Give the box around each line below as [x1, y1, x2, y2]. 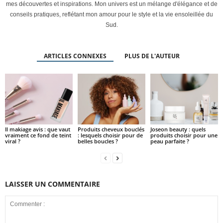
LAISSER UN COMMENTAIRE [5, 179, 100, 189]
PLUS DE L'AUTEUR [124, 52, 180, 61]
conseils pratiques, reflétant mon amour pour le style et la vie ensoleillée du [10, 11, 213, 18]
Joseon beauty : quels [150, 125, 206, 133]
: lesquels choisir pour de [77, 131, 143, 139]
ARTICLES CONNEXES [43, 52, 107, 61]
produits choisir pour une [150, 131, 218, 139]
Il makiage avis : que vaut [5, 125, 70, 133]
